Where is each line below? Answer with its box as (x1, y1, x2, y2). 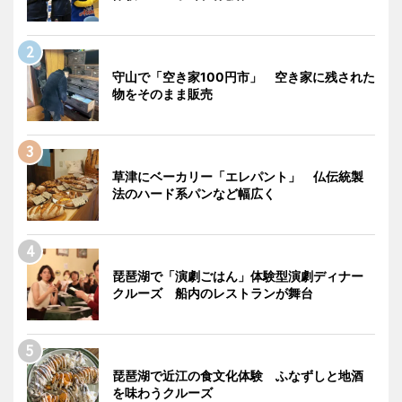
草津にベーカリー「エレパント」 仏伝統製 (112, 168, 363, 184)
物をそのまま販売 (112, 85, 213, 101)
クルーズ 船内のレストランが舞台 (112, 284, 313, 301)
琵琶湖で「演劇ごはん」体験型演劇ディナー (112, 267, 363, 284)
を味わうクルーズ (112, 384, 213, 400)
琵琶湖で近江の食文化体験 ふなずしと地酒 (112, 367, 363, 383)
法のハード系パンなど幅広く (112, 185, 275, 201)
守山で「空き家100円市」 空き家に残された (112, 68, 375, 84)
